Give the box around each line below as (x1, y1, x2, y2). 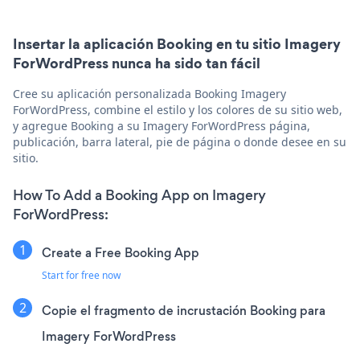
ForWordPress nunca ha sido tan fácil (13, 53, 260, 73)
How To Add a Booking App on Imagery (13, 186, 266, 205)
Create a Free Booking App (42, 244, 199, 261)
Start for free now (42, 268, 121, 282)
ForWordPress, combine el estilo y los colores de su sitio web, (13, 102, 342, 117)
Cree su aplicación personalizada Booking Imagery (13, 86, 286, 101)
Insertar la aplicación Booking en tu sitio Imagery (13, 34, 341, 54)
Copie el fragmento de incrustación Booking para (42, 302, 325, 319)
